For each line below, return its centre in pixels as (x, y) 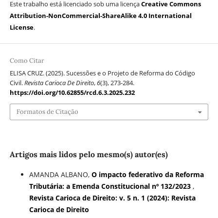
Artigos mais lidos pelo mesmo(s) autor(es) (89, 154)
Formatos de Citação (47, 111)
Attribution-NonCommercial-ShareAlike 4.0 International (100, 16)
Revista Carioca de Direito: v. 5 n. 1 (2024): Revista (112, 198)
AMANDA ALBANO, (60, 175)
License (21, 27)
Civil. (17, 82)
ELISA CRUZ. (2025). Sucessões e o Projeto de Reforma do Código (102, 73)
